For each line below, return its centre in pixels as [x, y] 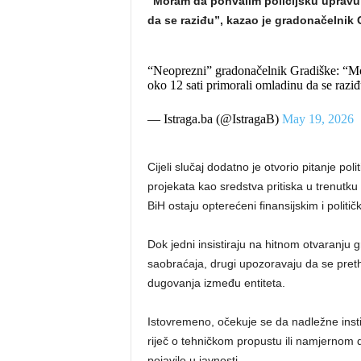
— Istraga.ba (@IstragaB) [214, 119]
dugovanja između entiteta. [216, 283]
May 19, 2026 [317, 119]
